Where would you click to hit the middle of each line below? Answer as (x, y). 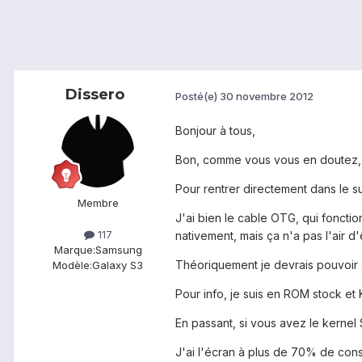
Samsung (118, 250)
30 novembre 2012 (267, 96)
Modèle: (72, 265)
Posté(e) (198, 96)
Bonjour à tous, (215, 131)
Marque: (74, 250)
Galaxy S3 (118, 265)
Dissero (95, 95)
